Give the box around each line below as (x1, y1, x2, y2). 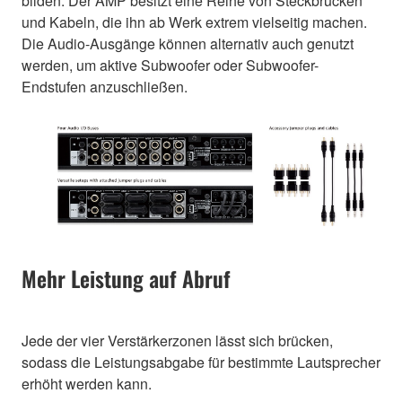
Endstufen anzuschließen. (22, 75, 188, 97)
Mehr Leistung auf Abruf (22, 261, 231, 294)
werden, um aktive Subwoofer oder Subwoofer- (22, 54, 319, 75)
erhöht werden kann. (22, 372, 152, 394)
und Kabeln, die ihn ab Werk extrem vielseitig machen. (22, 11, 367, 32)
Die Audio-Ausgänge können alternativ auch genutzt (22, 32, 354, 54)
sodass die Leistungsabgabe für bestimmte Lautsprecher (22, 351, 380, 372)
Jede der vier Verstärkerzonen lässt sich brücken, (22, 329, 333, 351)
